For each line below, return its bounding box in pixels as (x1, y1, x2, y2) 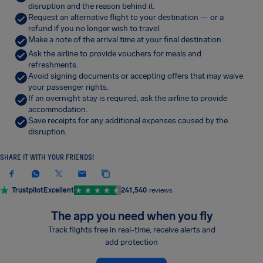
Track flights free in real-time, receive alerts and (48, 225, 215, 235)
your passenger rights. (28, 82, 109, 92)
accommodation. (28, 104, 87, 114)
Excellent (43, 186, 74, 194)
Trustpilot (12, 186, 43, 194)
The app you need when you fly (50, 209, 213, 223)
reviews (149, 186, 173, 194)
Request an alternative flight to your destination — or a (28, 12, 224, 22)
